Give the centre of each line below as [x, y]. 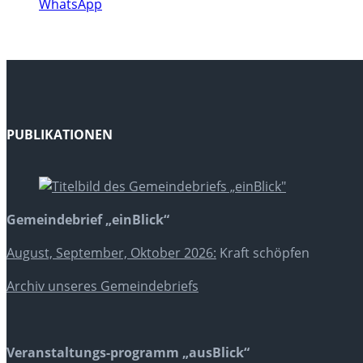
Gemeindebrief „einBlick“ [88, 219]
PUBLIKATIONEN [60, 135]
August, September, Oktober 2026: [111, 252]
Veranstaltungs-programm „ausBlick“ [128, 352]
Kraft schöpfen [263, 252]
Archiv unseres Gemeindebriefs [102, 286]
